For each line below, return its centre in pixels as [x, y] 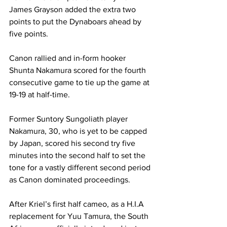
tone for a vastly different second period [81, 167]
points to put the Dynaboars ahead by [76, 22]
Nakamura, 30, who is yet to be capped [79, 131]
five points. [30, 34]
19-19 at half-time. [41, 94]
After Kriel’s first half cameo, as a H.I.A [78, 204]
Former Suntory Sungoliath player [69, 119]
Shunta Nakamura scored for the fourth [79, 70]
